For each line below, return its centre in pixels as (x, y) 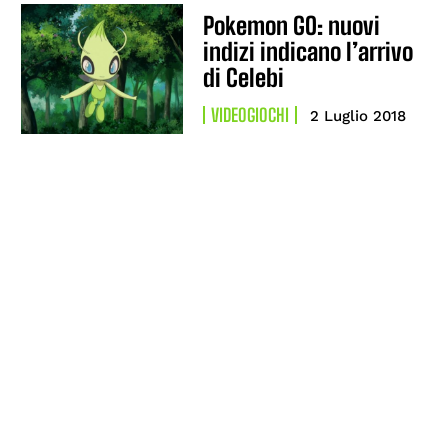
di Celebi (244, 78)
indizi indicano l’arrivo (308, 52)
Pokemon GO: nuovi (292, 26)
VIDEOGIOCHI (250, 115)
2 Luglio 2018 (358, 116)
